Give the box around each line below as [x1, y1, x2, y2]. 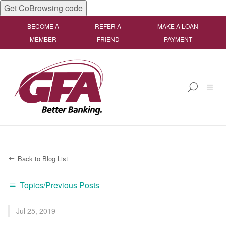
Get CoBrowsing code [4, 2, 83, 14]
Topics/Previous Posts [19, 179, 99, 191]
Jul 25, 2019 [16, 206, 55, 216]
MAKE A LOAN [157, 21, 199, 30]
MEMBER [29, 34, 56, 43]
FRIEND [96, 34, 120, 43]
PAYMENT [163, 34, 192, 43]
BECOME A [27, 21, 59, 30]
